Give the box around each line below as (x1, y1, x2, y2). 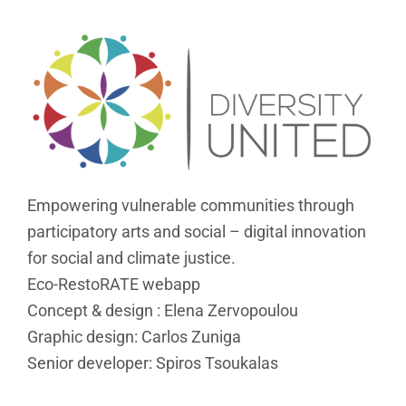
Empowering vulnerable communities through (27, 196, 354, 216)
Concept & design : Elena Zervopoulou (27, 301, 298, 321)
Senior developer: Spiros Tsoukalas (27, 353, 278, 373)
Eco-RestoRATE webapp (27, 275, 200, 295)
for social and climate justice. (27, 248, 236, 268)
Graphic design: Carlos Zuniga (27, 327, 241, 347)
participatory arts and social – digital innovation (27, 222, 366, 242)
